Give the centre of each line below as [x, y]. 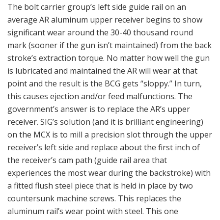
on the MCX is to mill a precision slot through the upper [110, 135]
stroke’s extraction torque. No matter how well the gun [109, 58]
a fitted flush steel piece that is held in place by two [100, 186]
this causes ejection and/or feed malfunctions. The [100, 96]
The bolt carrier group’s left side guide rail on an [97, 7]
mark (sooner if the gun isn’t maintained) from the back [110, 45]
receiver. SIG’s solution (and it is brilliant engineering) [105, 122]
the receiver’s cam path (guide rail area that [87, 160]
